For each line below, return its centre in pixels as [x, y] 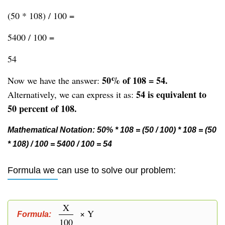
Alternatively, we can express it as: [72, 94]
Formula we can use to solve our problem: [92, 170]
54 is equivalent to [171, 94]
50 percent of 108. [42, 108]
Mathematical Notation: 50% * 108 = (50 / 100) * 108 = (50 [112, 130]
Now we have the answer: [55, 80]
